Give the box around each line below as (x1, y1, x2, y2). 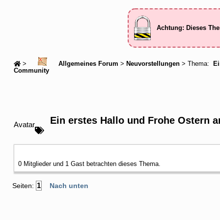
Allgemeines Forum (56, 60, 118, 67)
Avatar (14, 120, 35, 129)
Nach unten (50, 181, 88, 190)
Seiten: (12, 181, 36, 190)
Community (14, 67, 49, 74)
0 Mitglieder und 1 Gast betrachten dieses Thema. (18, 160, 161, 167)
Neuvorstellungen (126, 60, 180, 67)
